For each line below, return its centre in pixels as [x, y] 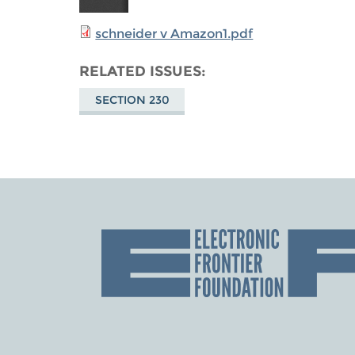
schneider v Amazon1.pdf [174, 34]
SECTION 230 [132, 99]
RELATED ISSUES [141, 71]
